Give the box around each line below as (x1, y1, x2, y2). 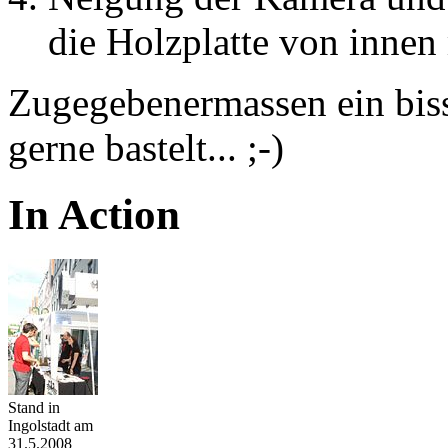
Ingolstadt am (8, 416, 93, 434)
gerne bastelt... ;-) (8, 125, 284, 169)
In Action (8, 190, 180, 238)
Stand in (8, 398, 60, 416)
